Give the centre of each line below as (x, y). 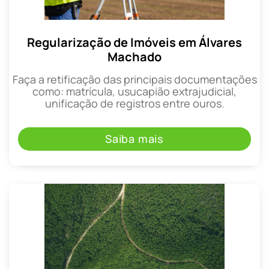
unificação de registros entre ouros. (134, 104)
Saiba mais (134, 138)
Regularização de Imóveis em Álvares (134, 43)
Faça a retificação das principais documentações (134, 80)
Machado (134, 57)
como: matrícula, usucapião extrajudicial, (134, 92)
